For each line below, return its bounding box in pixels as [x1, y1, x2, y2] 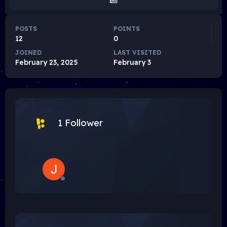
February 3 [113, 57, 151, 67]
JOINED [15, 48, 42, 56]
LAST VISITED [113, 48, 161, 56]
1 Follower [58, 117, 103, 129]
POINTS [113, 24, 140, 32]
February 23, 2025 [15, 57, 78, 67]
